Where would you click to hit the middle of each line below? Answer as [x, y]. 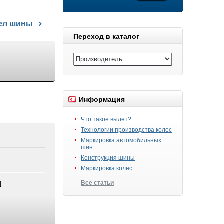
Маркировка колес [107, 168]
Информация [102, 99]
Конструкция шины [108, 158]
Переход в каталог [106, 36]
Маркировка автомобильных [121, 140]
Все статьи [97, 183]
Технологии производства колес [126, 130]
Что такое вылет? [106, 119]
